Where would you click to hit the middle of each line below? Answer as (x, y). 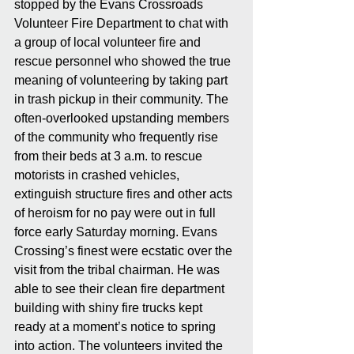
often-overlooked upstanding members (123, 118)
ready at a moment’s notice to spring (117, 326)
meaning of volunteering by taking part (122, 80)
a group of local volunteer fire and (109, 42)
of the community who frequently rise (118, 137)
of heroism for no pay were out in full (117, 213)
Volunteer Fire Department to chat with (123, 23)
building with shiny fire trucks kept (110, 307)
